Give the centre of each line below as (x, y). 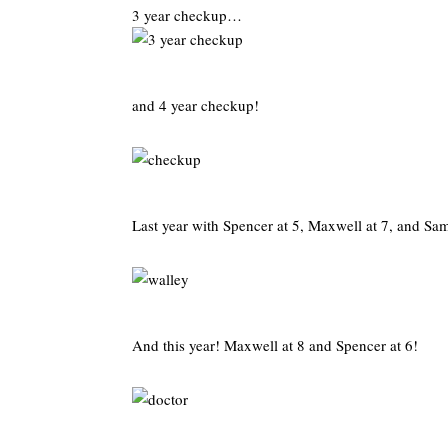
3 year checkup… (187, 15)
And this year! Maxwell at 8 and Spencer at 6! (275, 345)
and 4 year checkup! (195, 105)
